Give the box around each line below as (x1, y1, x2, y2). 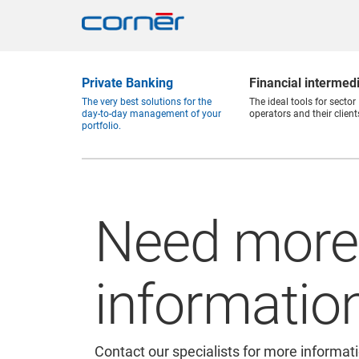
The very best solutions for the (82, 96, 212, 107)
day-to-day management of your (82, 108, 221, 119)
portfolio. (82, 120, 121, 131)
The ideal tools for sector (249, 96, 356, 107)
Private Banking (82, 75, 173, 91)
